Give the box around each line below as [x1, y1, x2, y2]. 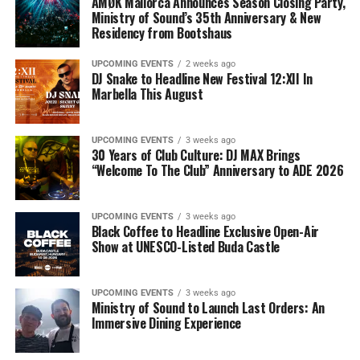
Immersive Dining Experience [91, 313, 242, 333]
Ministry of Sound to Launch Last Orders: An [91, 298, 325, 317]
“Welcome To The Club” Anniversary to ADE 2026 [91, 161, 344, 180]
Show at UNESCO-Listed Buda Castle [91, 237, 280, 256]
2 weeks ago [185, 59, 235, 69]
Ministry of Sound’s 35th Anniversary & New [91, 8, 321, 27]
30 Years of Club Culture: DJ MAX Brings [91, 145, 301, 165]
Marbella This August [91, 84, 203, 104]
